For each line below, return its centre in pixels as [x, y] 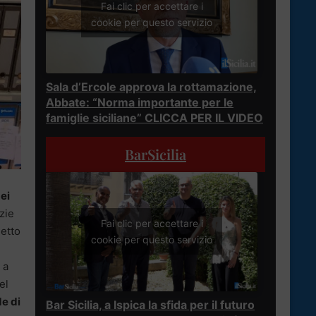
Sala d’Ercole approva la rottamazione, [151, 86]
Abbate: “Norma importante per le [140, 102]
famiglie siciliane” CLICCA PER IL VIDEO [154, 117]
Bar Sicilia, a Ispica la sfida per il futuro [150, 304]
